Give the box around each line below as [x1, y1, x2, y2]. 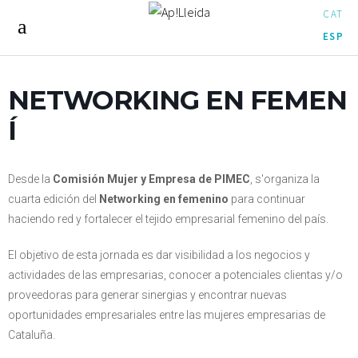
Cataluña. [8, 328, 55, 341]
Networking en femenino [99, 193, 229, 205]
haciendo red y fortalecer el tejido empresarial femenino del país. [8, 213, 328, 225]
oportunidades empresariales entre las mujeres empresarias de [8, 308, 325, 321]
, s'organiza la [250, 173, 320, 185]
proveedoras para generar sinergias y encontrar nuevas [8, 288, 287, 301]
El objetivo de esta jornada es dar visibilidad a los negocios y [8, 249, 310, 261]
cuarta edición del [8, 193, 99, 205]
